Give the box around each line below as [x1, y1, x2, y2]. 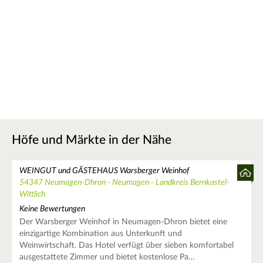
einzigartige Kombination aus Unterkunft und [19, 230, 182, 238]
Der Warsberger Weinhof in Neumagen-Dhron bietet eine [19, 218, 227, 227]
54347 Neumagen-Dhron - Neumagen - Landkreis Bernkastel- [19, 178, 230, 187]
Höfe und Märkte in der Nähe [12, 133, 171, 146]
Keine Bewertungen [19, 205, 85, 214]
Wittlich [19, 190, 45, 198]
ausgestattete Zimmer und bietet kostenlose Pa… [19, 253, 195, 262]
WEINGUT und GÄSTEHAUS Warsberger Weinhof [19, 166, 189, 175]
